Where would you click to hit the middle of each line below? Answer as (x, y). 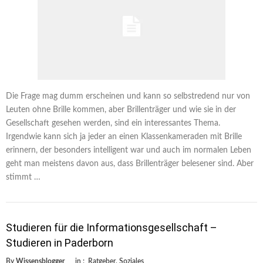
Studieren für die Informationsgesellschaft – (112, 227)
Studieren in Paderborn (60, 242)
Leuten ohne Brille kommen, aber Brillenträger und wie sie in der (121, 109)
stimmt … (23, 177)
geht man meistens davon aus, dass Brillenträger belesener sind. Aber (130, 163)
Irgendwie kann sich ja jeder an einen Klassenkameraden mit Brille (124, 136)
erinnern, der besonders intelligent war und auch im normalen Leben (129, 150)
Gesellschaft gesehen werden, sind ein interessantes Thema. (113, 123)
